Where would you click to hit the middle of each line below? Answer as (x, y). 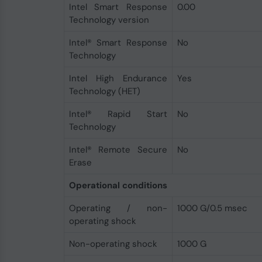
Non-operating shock (113, 244)
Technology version (109, 20)
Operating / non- (118, 208)
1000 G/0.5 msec (212, 208)
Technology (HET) (104, 91)
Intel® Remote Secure (118, 150)
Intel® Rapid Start (118, 114)
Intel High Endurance (118, 78)
